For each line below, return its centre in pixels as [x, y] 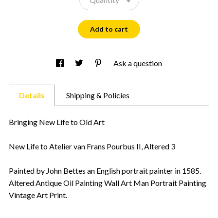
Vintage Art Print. [38, 195]
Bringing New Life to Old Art [57, 122]
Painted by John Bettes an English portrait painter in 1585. [105, 170]
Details [32, 95]
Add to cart [109, 29]
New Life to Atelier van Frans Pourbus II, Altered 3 [92, 146]
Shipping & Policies [98, 95]
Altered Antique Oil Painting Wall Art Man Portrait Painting [108, 182]
